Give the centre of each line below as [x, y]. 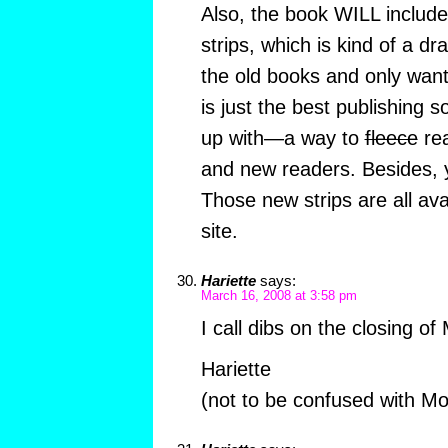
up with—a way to [282, 137]
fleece [391, 137]
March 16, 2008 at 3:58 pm [278, 295]
